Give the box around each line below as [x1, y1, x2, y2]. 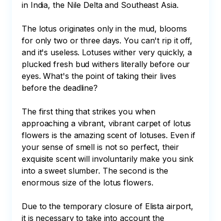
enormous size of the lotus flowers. [22, 178, 153, 187]
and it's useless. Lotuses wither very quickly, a [22, 47, 195, 57]
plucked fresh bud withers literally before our [22, 59, 193, 69]
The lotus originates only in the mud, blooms [22, 24, 189, 34]
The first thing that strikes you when [22, 107, 158, 116]
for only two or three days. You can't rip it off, [22, 36, 195, 45]
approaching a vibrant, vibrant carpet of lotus [22, 118, 194, 128]
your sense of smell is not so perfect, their [22, 142, 182, 152]
